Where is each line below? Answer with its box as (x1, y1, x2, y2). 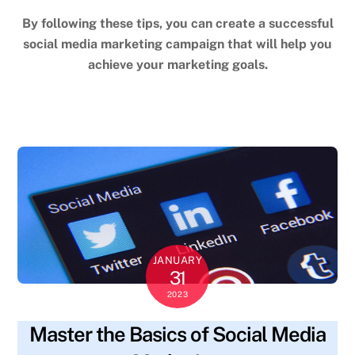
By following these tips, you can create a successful (21, 15, 334, 31)
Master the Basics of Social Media (29, 323, 326, 347)
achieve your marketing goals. (87, 56, 268, 72)
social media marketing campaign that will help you (23, 36, 332, 52)
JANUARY (152, 254, 203, 267)
